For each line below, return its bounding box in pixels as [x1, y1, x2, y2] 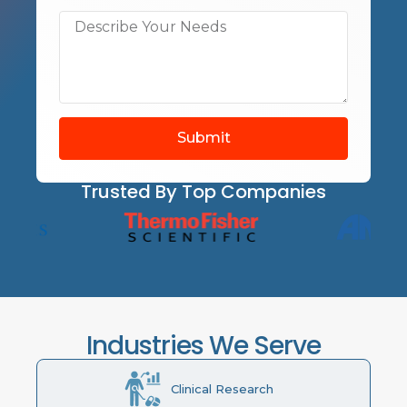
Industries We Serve [86, 328, 321, 364]
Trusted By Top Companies [81, 178, 326, 204]
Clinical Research [170, 381, 273, 396]
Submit [176, 129, 231, 147]
